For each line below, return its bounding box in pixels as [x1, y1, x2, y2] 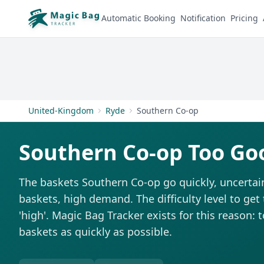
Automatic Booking [101, 12, 176, 24]
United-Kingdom [28, 105, 94, 116]
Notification [180, 12, 226, 24]
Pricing [230, 12, 258, 24]
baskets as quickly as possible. [19, 225, 172, 239]
